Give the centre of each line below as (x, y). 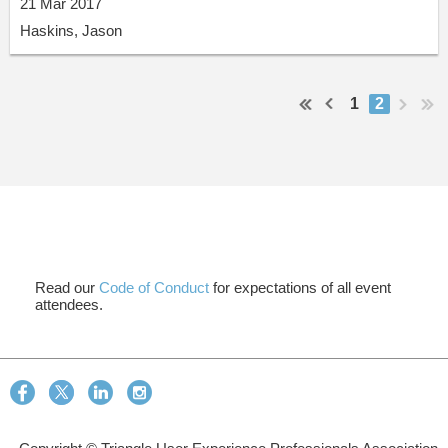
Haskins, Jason (71, 31)
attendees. (69, 305)
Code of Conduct (154, 288)
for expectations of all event (300, 288)
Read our (67, 288)
